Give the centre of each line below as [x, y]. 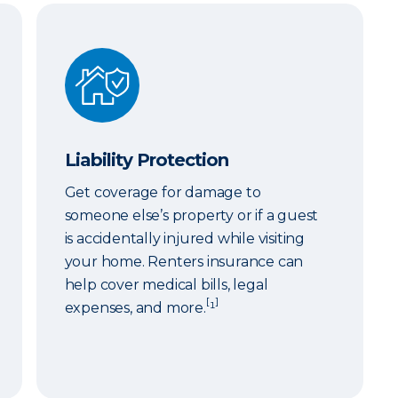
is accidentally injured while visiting [185, 239]
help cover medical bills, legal [166, 285]
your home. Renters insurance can [184, 262]
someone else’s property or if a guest [191, 215]
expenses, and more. [135, 308]
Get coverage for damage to [163, 192]
